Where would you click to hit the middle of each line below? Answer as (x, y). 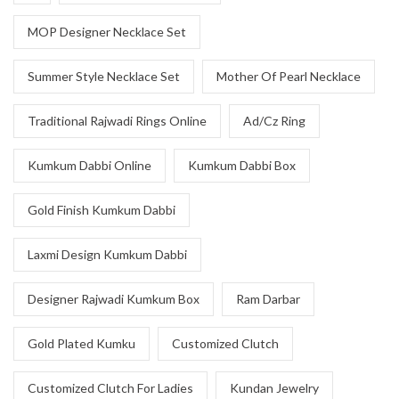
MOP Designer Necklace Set (107, 32)
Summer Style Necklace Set (104, 76)
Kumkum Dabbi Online (90, 165)
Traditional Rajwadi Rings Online (117, 121)
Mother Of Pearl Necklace (289, 76)
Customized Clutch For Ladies (110, 388)
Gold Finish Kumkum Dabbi (102, 210)
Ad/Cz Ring (274, 121)
